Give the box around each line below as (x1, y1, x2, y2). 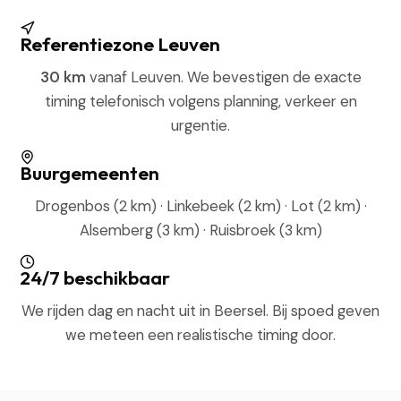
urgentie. (171, 115, 230, 135)
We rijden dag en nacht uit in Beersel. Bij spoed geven (21, 301, 380, 320)
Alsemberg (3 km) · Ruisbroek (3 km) (79, 220, 322, 240)
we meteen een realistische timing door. (65, 325, 336, 345)
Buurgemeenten (20, 161, 160, 184)
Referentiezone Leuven (20, 32, 221, 55)
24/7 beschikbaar (20, 266, 171, 289)
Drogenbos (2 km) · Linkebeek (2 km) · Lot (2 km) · (34, 196, 367, 216)
